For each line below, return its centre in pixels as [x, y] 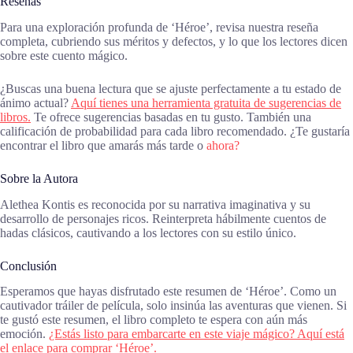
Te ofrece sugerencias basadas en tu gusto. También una [171, 117]
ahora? [223, 145]
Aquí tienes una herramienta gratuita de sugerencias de [206, 102]
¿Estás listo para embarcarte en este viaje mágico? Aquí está [197, 334]
